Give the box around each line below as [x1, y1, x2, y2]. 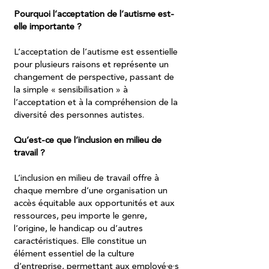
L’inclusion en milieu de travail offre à [14, 174, 159, 183]
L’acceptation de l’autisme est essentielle [14, 48, 178, 57]
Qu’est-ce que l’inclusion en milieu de [14, 136, 162, 145]
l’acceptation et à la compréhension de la [14, 98, 178, 107]
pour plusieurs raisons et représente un [14, 61, 169, 70]
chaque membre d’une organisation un [14, 187, 168, 196]
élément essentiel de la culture [14, 250, 134, 259]
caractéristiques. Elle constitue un [14, 237, 147, 246]
